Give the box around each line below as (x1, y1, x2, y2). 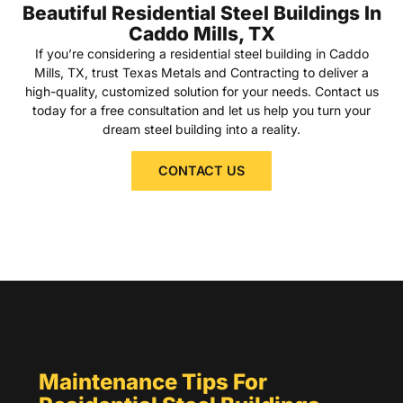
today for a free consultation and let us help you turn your (32, 102, 371, 118)
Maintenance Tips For (38, 369, 267, 396)
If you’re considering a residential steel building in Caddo (34, 45, 369, 61)
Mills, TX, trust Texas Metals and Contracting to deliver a (34, 64, 369, 80)
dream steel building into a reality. (103, 121, 300, 137)
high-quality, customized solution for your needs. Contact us (24, 83, 379, 99)
